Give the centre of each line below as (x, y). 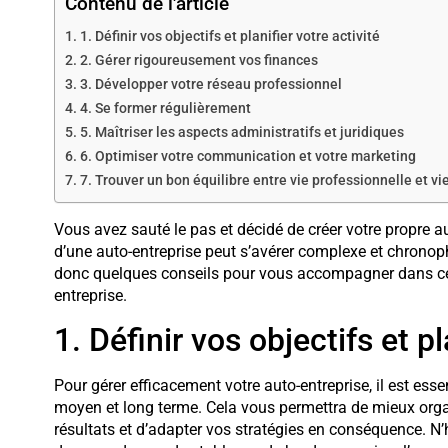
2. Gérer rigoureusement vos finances (198, 61)
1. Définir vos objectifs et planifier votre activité (229, 37)
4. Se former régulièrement (165, 109)
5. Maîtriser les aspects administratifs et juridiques (241, 133)
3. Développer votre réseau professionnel (210, 85)
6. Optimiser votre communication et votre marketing (247, 157)
